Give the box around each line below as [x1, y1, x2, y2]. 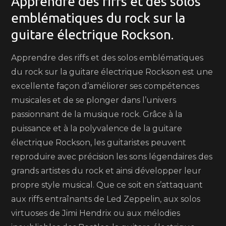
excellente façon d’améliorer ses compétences [11, 81, 200, 91]
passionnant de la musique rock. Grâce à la [11, 109, 183, 119]
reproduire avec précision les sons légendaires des [11, 152, 213, 161]
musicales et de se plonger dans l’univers [11, 95, 177, 105]
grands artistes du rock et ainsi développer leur [11, 166, 202, 176]
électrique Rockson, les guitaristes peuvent [11, 138, 187, 147]
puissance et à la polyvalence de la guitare [11, 124, 183, 133]
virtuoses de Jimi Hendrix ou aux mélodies [11, 208, 181, 218]
